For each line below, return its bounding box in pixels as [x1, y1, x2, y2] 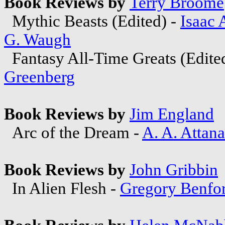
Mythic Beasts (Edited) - [4, 12, 180, 30]
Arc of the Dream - [4, 123, 142, 142]
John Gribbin [130, 160, 218, 179]
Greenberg [4, 67, 75, 86]
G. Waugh [4, 30, 71, 49]
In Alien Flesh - [4, 179, 120, 197]
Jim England [130, 104, 214, 123]
